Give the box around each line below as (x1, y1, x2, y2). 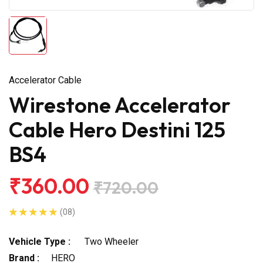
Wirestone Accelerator (9, 91, 231, 118)
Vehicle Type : (9, 235, 70, 247)
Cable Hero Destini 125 (9, 116, 225, 143)
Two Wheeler (82, 235, 139, 247)
